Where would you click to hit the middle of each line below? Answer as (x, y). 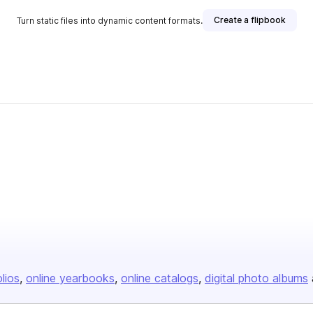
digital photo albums (256, 278)
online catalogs (160, 278)
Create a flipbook (249, 20)
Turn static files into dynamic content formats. (109, 20)
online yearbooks (70, 278)
